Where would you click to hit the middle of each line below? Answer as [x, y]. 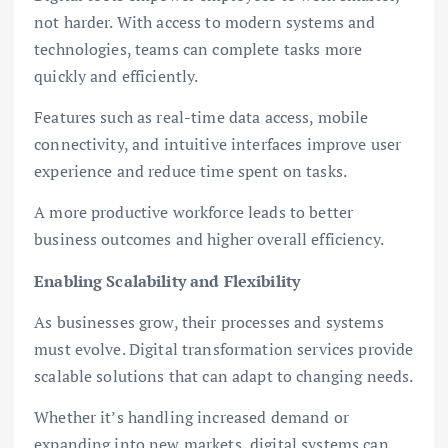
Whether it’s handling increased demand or [191, 416]
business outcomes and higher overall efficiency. [209, 239]
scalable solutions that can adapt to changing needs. [224, 375]
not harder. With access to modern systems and [205, 22]
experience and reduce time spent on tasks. [190, 171]
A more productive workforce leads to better [194, 212]
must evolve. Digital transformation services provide [224, 348]
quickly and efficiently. [116, 76]
